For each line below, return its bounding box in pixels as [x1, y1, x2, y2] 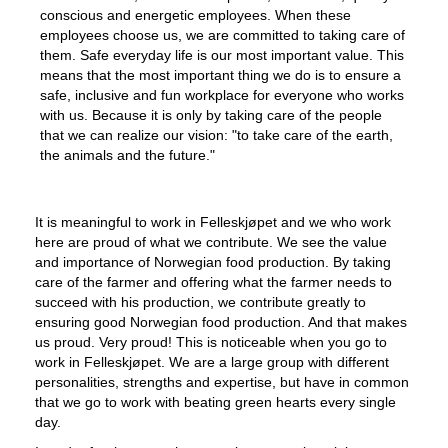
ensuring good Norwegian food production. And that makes [35, 314, 407, 330]
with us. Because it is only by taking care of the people [40, 107, 382, 123]
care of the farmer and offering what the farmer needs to [35, 274, 392, 290]
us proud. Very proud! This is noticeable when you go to [35, 334, 387, 350]
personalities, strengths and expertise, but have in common [35, 374, 409, 390]
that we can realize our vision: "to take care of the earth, [40, 127, 393, 143]
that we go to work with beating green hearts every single [35, 394, 396, 410]
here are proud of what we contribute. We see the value [35, 234, 387, 250]
